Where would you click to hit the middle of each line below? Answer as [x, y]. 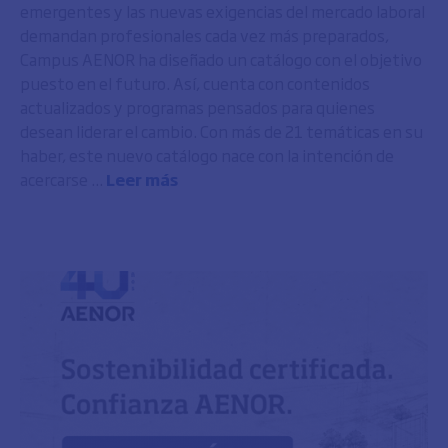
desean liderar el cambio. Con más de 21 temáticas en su [221, 131]
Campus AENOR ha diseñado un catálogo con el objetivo [221, 59]
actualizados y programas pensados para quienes [197, 107]
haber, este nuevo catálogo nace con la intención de [207, 155]
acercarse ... [63, 179]
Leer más [142, 179]
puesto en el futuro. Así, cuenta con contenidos [195, 83]
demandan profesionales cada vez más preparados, [204, 35]
